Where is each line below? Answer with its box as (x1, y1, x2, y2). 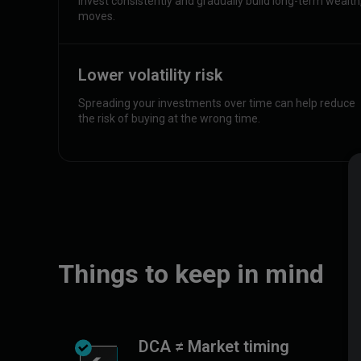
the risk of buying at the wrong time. (78, 112, 260, 125)
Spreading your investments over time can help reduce (78, 97, 355, 110)
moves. (78, 10, 115, 23)
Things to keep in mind (58, 259, 324, 289)
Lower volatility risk (78, 65, 222, 85)
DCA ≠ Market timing (139, 337, 289, 356)
